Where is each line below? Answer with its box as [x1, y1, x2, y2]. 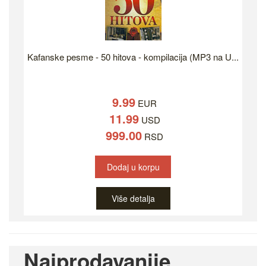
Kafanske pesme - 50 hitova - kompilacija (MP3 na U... [27, 50, 239, 64]
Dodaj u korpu [107, 161, 160, 173]
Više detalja [111, 192, 155, 205]
